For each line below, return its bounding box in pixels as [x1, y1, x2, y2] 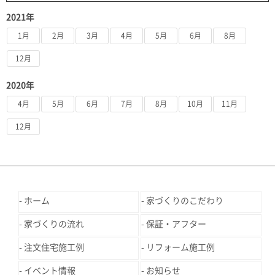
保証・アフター [146, 219, 207, 228]
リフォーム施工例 [146, 242, 215, 252]
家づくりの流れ [24, 219, 84, 228]
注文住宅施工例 [24, 242, 84, 252]
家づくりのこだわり [146, 196, 224, 205]
